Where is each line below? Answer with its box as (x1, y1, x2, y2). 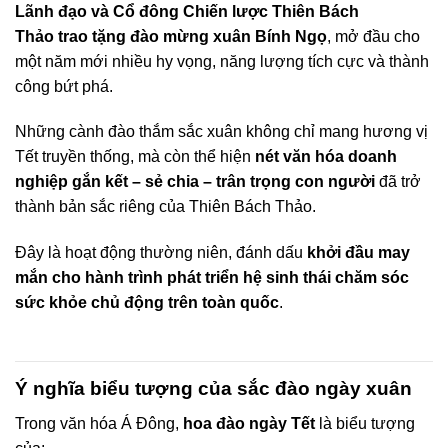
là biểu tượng (315, 414, 415, 432)
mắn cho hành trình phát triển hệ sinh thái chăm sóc (15, 269, 409, 287)
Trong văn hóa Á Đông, (15, 414, 183, 432)
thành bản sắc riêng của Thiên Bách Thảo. (15, 198, 316, 216)
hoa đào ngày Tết (183, 414, 315, 432)
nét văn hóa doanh (255, 148, 397, 166)
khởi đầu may (307, 244, 410, 262)
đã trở (375, 173, 421, 191)
